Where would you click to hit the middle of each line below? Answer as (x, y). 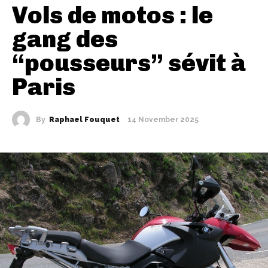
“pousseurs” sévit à (129, 63)
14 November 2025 (163, 120)
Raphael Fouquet (84, 119)
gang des (65, 39)
